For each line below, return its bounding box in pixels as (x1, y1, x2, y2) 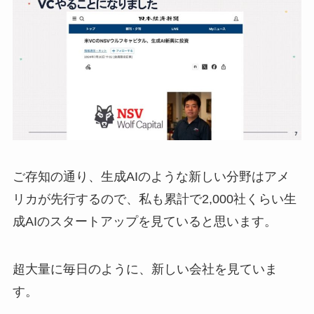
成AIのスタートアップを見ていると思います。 (12, 214, 277, 229)
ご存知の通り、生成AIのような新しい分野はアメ (12, 170, 289, 184)
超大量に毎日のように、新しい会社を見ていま (12, 262, 278, 277)
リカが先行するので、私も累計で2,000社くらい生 (12, 192, 296, 207)
